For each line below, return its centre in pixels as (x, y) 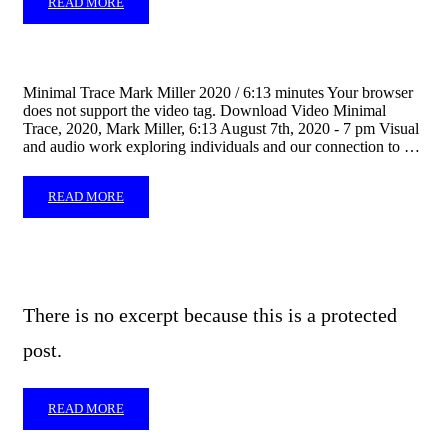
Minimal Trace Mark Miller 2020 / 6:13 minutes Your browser (218, 92)
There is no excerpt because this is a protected (210, 315)
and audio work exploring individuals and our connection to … (221, 146)
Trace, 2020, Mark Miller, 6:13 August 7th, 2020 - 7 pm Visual (221, 128)
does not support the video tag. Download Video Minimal (204, 110)
